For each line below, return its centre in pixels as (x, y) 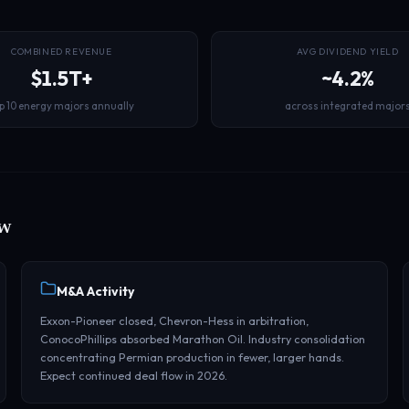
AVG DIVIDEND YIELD (347, 52)
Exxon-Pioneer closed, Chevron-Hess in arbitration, (174, 320)
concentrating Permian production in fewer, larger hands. (192, 357)
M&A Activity (95, 291)
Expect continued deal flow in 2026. (133, 375)
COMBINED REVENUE (61, 52)
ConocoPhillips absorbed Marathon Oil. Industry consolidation (202, 339)
